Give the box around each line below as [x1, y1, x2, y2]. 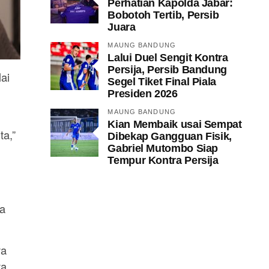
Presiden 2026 [107, 86, 178, 100]
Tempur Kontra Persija [107, 153, 219, 166]
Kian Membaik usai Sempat [107, 117, 242, 130]
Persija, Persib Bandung [107, 62, 227, 76]
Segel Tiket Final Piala [107, 74, 216, 88]
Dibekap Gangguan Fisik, [107, 129, 232, 142]
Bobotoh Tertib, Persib [107, 8, 219, 21]
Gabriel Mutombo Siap [107, 141, 219, 154]
